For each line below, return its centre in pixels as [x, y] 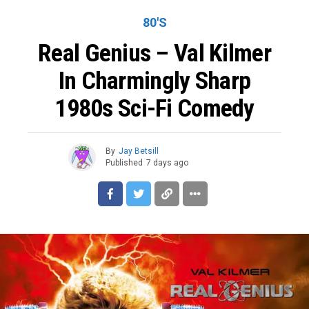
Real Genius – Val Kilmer [154, 53]
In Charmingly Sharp [154, 80]
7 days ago [167, 163]
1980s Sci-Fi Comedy [154, 108]
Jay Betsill [138, 151]
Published [124, 163]
